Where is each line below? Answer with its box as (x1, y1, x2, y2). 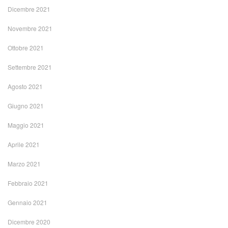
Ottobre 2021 (8, 43, 44, 52)
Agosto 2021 (8, 82, 43, 91)
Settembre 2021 (8, 63, 52, 72)
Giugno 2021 (8, 101, 44, 110)
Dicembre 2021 (8, 5, 50, 14)
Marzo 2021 (8, 159, 41, 168)
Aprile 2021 (8, 140, 40, 149)
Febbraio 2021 (8, 179, 48, 188)
